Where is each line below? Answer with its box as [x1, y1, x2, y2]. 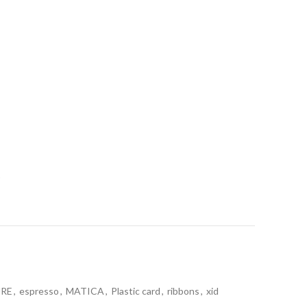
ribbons [167, 285, 199, 297]
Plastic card [111, 285, 160, 297]
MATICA [66, 285, 104, 297]
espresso [19, 285, 59, 297]
